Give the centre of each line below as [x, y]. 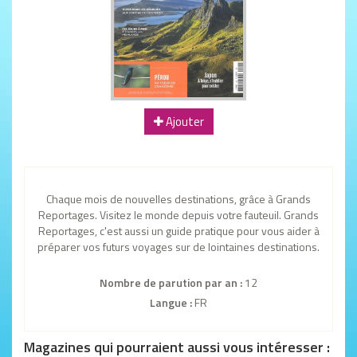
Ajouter [183, 122]
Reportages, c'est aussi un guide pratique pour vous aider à [178, 231]
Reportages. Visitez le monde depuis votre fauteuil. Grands [178, 215]
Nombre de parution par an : [171, 283]
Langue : [171, 303]
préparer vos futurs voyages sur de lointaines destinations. [178, 247]
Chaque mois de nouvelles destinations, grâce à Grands [178, 199]
